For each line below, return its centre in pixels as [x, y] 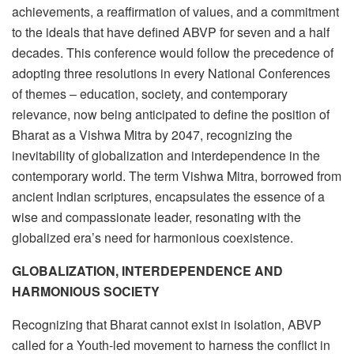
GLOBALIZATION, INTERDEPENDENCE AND [147, 271]
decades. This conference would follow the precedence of [173, 53]
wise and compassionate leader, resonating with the [156, 217]
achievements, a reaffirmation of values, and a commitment [175, 12]
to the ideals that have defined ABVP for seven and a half [171, 32]
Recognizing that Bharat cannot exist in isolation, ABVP [167, 325]
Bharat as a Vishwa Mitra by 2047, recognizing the [152, 135]
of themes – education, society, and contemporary [150, 94]
